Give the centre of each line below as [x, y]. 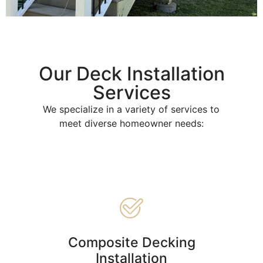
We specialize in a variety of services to [131, 109]
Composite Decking [131, 242]
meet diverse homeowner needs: [131, 124]
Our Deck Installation [131, 74]
